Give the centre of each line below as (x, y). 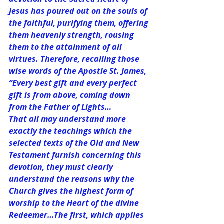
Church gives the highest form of (72, 191)
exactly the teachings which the (71, 131)
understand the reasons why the (73, 179)
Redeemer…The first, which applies (77, 215)
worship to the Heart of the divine (75, 203)
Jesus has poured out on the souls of (79, 11)
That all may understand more (68, 119)
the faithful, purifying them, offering (80, 23)
